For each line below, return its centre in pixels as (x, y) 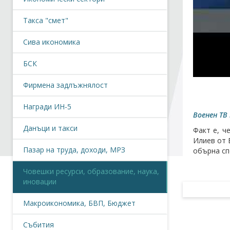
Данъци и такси (50, 128)
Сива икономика (52, 42)
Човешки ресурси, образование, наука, (91, 171)
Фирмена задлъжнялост (65, 85)
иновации (40, 181)
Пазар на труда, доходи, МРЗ (74, 150)
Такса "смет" (46, 20)
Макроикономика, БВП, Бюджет (79, 203)
